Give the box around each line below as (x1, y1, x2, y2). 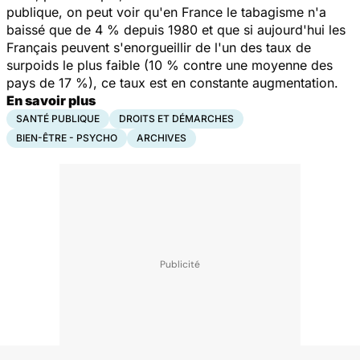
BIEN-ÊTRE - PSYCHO (16, 131, 117, 144)
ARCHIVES (137, 131, 186, 144)
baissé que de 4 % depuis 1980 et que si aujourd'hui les (6, 21, 346, 38)
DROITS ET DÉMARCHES (119, 112, 234, 125)
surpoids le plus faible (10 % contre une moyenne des (6, 56, 333, 73)
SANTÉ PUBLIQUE (16, 112, 100, 125)
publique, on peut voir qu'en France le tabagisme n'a (6, 3, 326, 20)
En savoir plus (6, 92, 96, 108)
